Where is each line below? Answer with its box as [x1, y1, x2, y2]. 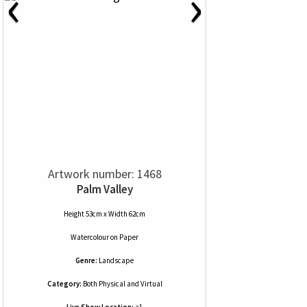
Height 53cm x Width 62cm [64, 209, 145, 219]
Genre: [75, 256, 97, 265]
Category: [47, 279, 82, 288]
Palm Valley [76, 182, 133, 197]
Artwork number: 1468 [47, 166, 162, 182]
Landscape [99, 256, 134, 265]
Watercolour [71, 232, 109, 242]
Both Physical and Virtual [81, 279, 162, 288]
